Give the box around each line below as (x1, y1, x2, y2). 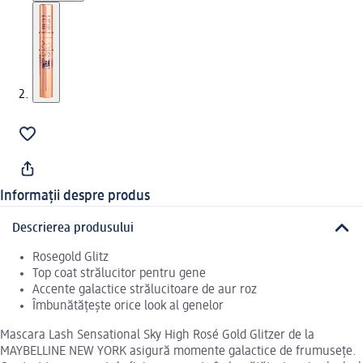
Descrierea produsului (12, 221, 134, 235)
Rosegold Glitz (32, 250, 109, 264)
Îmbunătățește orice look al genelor (32, 299, 224, 313)
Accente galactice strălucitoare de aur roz (32, 283, 257, 297)
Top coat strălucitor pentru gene (32, 267, 206, 280)
